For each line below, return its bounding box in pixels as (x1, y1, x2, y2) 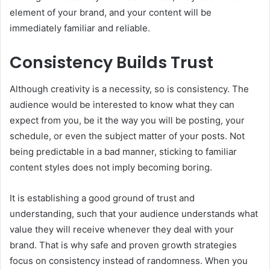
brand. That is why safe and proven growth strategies (10, 239, 237, 251)
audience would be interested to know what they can (10, 99, 234, 111)
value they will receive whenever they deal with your (10, 224, 234, 236)
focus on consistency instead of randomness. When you (10, 255, 248, 267)
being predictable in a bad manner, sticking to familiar (10, 146, 237, 158)
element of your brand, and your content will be (10, 6, 212, 18)
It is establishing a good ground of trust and (10, 192, 195, 204)
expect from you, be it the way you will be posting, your (10, 115, 245, 127)
